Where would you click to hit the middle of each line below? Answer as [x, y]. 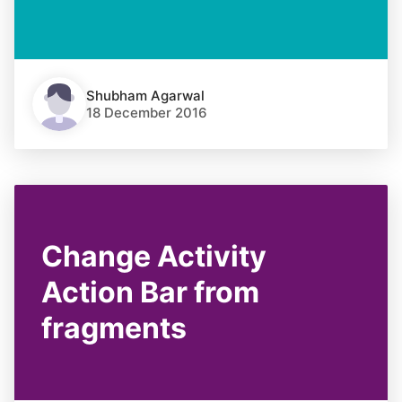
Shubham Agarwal [145, 96]
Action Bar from [150, 292]
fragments [114, 328]
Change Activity [154, 256]
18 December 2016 [147, 113]
